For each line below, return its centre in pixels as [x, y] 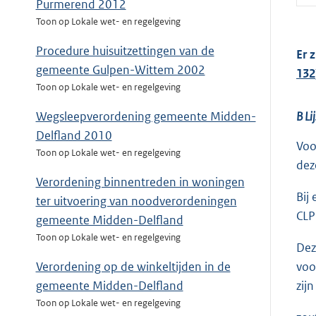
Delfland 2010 [74, 136]
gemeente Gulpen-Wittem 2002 [120, 70]
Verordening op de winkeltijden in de [133, 267]
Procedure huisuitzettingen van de [125, 51]
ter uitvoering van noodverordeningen [136, 201]
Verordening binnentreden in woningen [140, 182]
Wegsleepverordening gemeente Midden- [146, 117]
